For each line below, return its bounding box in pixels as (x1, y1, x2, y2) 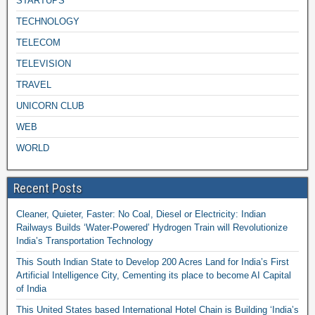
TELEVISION (16, 58, 71, 69)
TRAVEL (16, 79, 51, 90)
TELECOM (16, 37, 60, 48)
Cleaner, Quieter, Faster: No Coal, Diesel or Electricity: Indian (16, 209, 266, 219)
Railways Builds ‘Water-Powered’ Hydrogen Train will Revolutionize (16, 222, 288, 233)
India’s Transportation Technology (16, 236, 153, 246)
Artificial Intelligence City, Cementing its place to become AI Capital (16, 270, 291, 281)
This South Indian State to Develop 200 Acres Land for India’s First (16, 257, 289, 267)
